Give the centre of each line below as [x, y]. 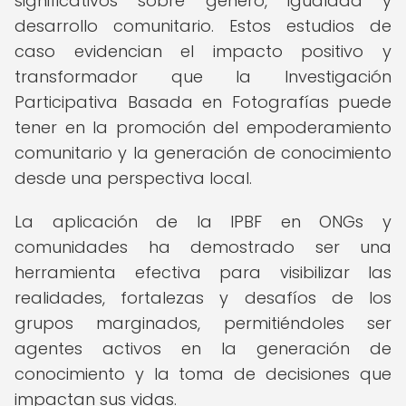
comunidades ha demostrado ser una [203, 247]
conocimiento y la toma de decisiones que [203, 374]
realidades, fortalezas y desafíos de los [203, 298]
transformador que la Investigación [203, 77]
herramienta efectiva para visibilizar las [203, 272]
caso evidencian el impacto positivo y [203, 51]
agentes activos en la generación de [203, 348]
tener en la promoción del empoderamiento [203, 127]
